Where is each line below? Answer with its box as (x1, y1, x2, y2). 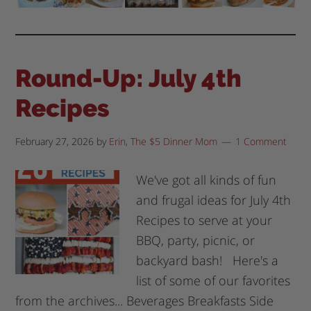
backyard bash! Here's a (136, 251, 279, 269)
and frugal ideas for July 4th (136, 191, 292, 208)
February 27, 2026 (15, 134, 94, 148)
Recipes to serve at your (136, 211, 273, 228)
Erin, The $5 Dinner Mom (109, 134, 218, 148)
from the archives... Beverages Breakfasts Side (15, 292, 274, 309)
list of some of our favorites (136, 271, 291, 289)
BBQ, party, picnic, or (136, 231, 255, 249)
